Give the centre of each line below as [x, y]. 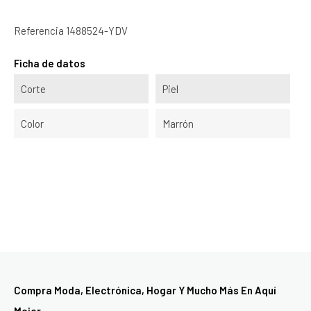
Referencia [39, 31]
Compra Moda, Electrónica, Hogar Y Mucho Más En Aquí [145, 290]
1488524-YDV [97, 31]
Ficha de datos [50, 63]
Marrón [178, 124]
